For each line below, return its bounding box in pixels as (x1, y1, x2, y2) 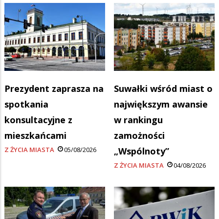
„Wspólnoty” (114, 145, 169, 157)
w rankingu (114, 113, 163, 126)
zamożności (114, 129, 165, 141)
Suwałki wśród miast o (114, 82, 213, 94)
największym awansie (114, 98, 208, 110)
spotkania (4, 98, 48, 110)
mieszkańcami (4, 129, 66, 141)
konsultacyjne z (4, 113, 72, 126)
